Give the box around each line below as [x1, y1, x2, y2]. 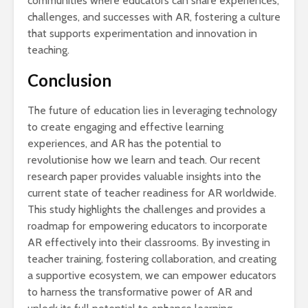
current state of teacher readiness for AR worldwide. [27, 186, 276, 200]
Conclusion [27, 70, 111, 91]
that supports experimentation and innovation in [27, 27, 257, 41]
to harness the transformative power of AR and [27, 285, 252, 299]
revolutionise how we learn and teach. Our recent [27, 153, 261, 167]
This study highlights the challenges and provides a [27, 203, 265, 217]
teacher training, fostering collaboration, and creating [27, 252, 276, 266]
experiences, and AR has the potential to [27, 137, 221, 151]
